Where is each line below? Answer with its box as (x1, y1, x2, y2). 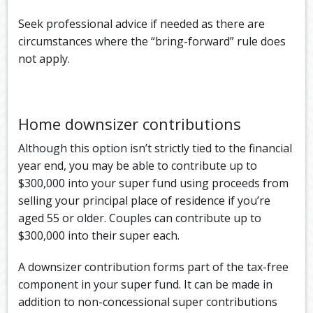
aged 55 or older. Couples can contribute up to (18, 210, 262, 226)
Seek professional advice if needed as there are (18, 16, 265, 32)
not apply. (18, 51, 73, 67)
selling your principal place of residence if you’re (18, 193, 271, 209)
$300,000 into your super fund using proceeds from (18, 175, 289, 191)
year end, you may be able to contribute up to (18, 158, 258, 174)
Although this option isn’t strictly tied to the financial (18, 140, 293, 156)
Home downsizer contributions (18, 113, 242, 135)
